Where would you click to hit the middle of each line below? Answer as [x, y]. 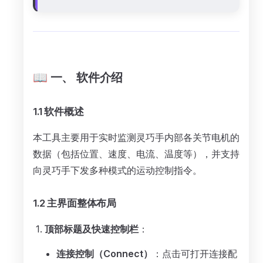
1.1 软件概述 [58, 112]
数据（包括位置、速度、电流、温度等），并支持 [136, 154]
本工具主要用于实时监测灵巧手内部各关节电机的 [136, 137]
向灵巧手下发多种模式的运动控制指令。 [117, 170]
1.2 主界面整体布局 [75, 203]
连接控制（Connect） [104, 254]
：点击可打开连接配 [195, 254]
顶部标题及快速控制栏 [92, 229]
